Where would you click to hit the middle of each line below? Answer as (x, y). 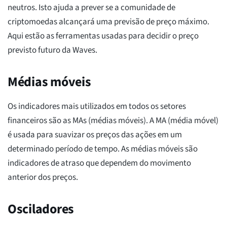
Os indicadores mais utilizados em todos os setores (97, 107)
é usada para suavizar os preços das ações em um (95, 135)
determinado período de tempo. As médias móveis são (103, 149)
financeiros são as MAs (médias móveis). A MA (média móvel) (113, 121)
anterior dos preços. (43, 178)
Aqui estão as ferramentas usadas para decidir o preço (103, 36)
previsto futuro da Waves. (52, 50)
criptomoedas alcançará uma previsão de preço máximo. (108, 22)
